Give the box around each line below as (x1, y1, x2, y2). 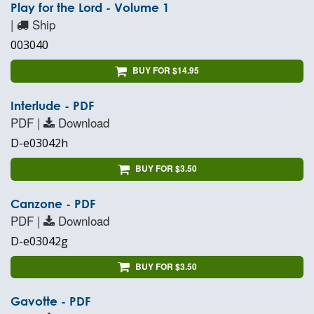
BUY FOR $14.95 (132, 64, 199, 77)
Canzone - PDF (11, 196, 95, 210)
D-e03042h (11, 135, 68, 151)
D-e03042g (11, 233, 68, 249)
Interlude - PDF (11, 98, 94, 112)
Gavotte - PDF (11, 294, 90, 308)
